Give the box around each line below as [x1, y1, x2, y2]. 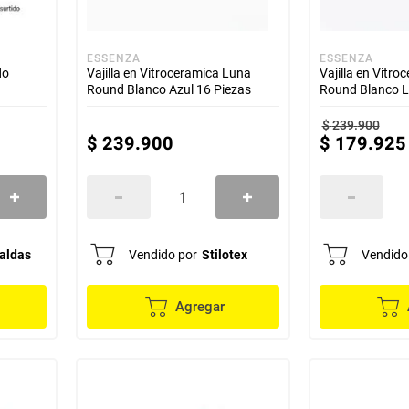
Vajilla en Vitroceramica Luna [87, 66, 252, 80]
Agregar [174, 299, 225, 315]
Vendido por [129, 247, 198, 262]
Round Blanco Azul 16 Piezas [87, 82, 252, 97]
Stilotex [202, 247, 248, 262]
